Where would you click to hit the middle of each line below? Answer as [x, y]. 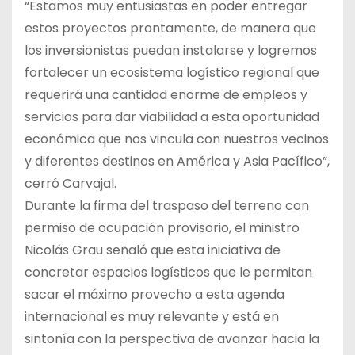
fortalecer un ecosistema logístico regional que [172, 73]
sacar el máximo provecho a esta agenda [155, 295]
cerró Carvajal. [71, 184]
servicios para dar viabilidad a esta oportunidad [172, 117]
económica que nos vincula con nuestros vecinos [177, 139]
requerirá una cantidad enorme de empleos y [166, 95]
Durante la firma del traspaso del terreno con [167, 206]
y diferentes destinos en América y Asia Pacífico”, [177, 162]
